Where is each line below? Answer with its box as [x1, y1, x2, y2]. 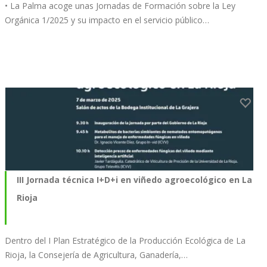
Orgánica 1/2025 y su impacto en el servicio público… [5, 14, 209, 26]
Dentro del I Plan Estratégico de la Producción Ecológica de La [5, 234, 246, 246]
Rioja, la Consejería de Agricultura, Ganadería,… [5, 249, 188, 260]
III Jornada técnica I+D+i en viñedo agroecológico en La [17, 173, 252, 185]
